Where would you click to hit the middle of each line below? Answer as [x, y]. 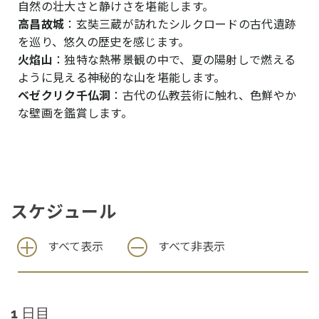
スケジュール [64, 211]
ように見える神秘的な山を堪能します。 [122, 77]
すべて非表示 [192, 246]
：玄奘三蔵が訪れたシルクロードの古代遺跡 [181, 24]
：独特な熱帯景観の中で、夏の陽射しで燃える [174, 59]
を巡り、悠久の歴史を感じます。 [104, 42]
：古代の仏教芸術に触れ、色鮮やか [204, 95]
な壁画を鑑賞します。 [75, 113]
